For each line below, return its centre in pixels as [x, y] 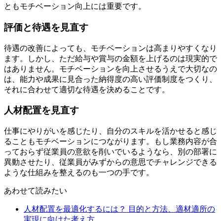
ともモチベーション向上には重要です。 [75, 6]
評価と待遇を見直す [46, 28]
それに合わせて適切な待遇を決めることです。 [87, 89]
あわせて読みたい [36, 191]
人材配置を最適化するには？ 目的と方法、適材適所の [119, 209]
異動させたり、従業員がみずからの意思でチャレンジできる [110, 162]
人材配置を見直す [41, 110]
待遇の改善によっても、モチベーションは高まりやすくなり [110, 48]
